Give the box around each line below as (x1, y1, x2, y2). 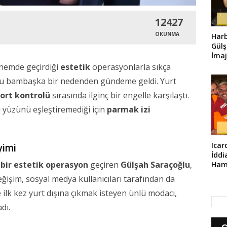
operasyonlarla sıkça (90, 61, 171, 73)
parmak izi (107, 104, 150, 116)
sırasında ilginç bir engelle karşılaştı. (50, 90, 189, 101)
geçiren (88, 159, 121, 171)
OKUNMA (155, 30, 180, 38)
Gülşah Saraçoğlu (121, 159, 190, 171)
